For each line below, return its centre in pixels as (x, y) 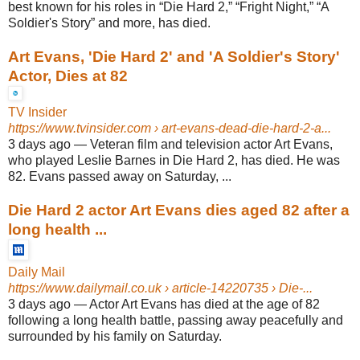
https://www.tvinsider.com (80, 128)
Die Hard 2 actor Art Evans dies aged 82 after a (179, 210)
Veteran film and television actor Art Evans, (211, 144)
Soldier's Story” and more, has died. (109, 22)
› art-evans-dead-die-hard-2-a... (241, 128)
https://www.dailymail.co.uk (85, 288)
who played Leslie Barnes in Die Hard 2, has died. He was (174, 160)
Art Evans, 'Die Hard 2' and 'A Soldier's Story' (174, 56)
